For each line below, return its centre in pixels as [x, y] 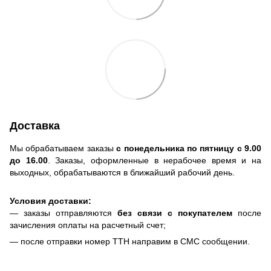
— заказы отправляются [64, 213]
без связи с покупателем [175, 213]
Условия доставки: [51, 201]
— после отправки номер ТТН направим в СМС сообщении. [130, 242]
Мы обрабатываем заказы [63, 149]
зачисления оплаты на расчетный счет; [88, 225]
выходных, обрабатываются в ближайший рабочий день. [122, 173]
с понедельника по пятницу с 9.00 [189, 149]
